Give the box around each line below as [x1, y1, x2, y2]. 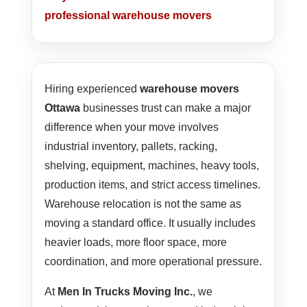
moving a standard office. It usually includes [45, 217, 256, 230]
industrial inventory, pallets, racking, [45, 140, 218, 153]
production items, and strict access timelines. [45, 179, 261, 191]
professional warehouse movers [45, 10, 212, 22]
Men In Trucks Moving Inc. [58, 286, 193, 298]
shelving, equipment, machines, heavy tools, [45, 160, 260, 172]
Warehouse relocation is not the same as [45, 198, 242, 210]
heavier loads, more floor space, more [45, 236, 228, 249]
